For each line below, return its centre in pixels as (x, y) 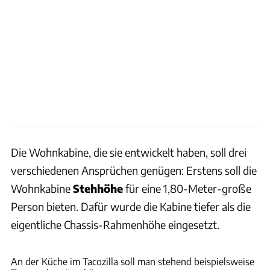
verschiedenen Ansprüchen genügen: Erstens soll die (134, 170)
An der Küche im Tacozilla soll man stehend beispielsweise (133, 261)
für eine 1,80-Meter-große (187, 188)
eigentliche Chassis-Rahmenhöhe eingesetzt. (115, 224)
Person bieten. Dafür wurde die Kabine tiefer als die (131, 206)
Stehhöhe (98, 188)
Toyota (254, 240)
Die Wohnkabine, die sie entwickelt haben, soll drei (129, 152)
